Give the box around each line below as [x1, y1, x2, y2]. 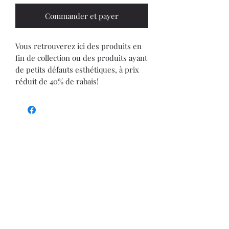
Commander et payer [45, 11, 119, 21]
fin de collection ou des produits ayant [15, 53, 147, 63]
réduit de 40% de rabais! [15, 76, 99, 87]
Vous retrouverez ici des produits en [15, 41, 142, 52]
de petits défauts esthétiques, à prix [15, 64, 139, 75]
